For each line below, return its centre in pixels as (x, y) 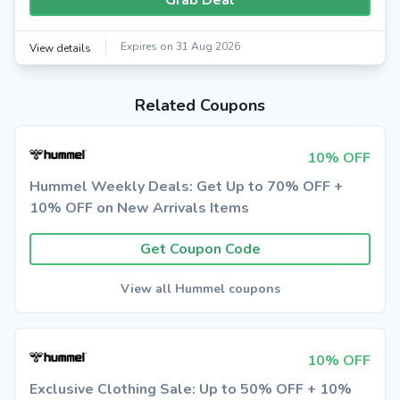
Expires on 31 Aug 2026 (180, 46)
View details (60, 48)
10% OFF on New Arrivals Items (139, 208)
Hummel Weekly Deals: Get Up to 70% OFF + (186, 187)
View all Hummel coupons (200, 289)
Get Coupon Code (200, 249)
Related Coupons (200, 105)
